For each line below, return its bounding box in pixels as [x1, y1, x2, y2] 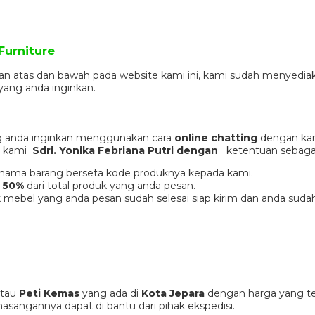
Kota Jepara [141, 286, 205, 300]
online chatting [174, 131, 257, 144]
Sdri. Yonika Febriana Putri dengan [32, 143, 226, 157]
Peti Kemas [19, 286, 79, 300]
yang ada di [79, 286, 141, 300]
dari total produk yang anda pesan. [24, 179, 195, 192]
